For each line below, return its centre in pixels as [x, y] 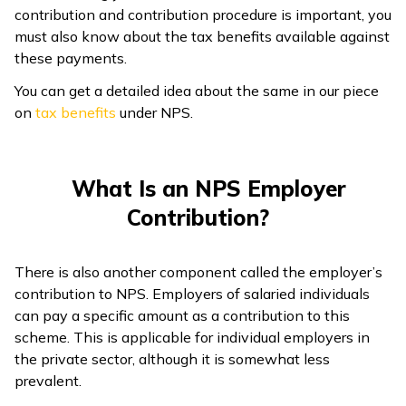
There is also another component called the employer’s [198, 271]
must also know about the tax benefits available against [202, 36]
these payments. [71, 58]
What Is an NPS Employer [208, 188]
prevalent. [48, 380]
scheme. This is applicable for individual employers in [192, 337]
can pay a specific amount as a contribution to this [182, 315]
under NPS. [155, 112]
